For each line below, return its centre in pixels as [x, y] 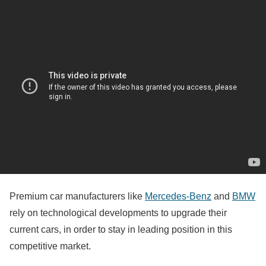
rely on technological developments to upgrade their [118, 213]
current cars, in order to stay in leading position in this [121, 230]
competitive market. [50, 246]
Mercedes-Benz [178, 197]
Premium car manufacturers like [77, 197]
